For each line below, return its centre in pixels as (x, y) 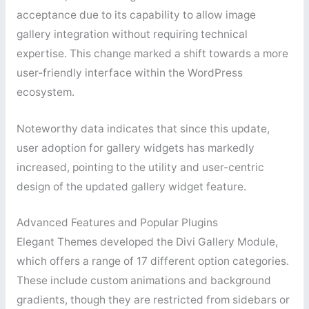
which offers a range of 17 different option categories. (152, 261)
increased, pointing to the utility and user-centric (140, 167)
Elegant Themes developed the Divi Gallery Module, (147, 242)
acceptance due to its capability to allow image (136, 14)
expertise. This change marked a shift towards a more (152, 53)
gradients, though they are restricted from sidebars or (153, 300)
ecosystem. (45, 92)
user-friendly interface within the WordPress (129, 72)
